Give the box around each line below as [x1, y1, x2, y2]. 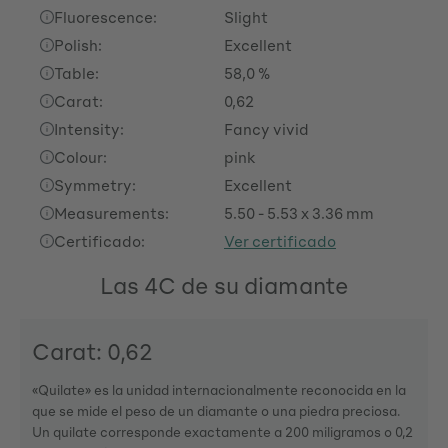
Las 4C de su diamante [99, 271, 349, 300]
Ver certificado [224, 231, 336, 251]
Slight [224, 7, 268, 27]
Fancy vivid [224, 119, 309, 139]
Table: [54, 63, 99, 83]
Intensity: [54, 119, 124, 139]
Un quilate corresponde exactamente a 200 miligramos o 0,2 [32, 423, 413, 441]
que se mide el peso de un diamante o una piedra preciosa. [32, 402, 400, 420]
